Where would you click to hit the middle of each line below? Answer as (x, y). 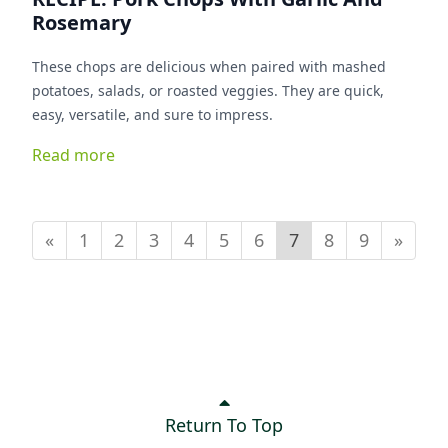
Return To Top (224, 424)
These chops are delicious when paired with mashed (209, 66)
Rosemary (81, 22)
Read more (73, 155)
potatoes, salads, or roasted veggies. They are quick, (157, 90)
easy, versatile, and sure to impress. (152, 114)
